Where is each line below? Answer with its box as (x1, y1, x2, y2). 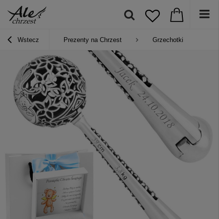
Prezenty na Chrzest (64, 36, 122, 44)
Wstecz (16, 36, 39, 44)
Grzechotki (153, 36, 183, 44)
